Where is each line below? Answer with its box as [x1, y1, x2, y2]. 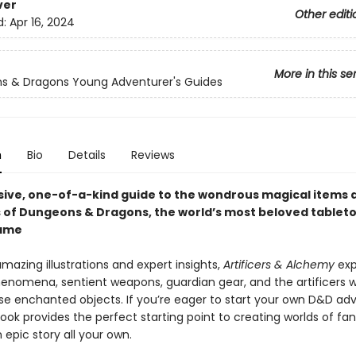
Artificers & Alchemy [222, 257, 335, 273]
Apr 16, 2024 [9, 14, 75, 31]
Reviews [130, 147, 175, 163]
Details [68, 147, 106, 163]
